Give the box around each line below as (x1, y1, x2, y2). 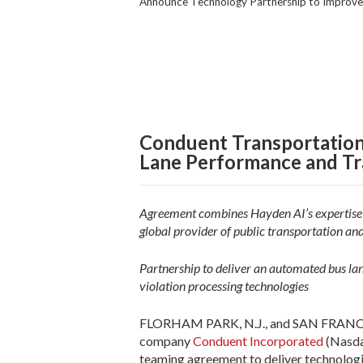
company (139, 332, 193, 348)
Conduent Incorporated (193, 332, 326, 348)
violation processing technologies (139, 277, 309, 293)
